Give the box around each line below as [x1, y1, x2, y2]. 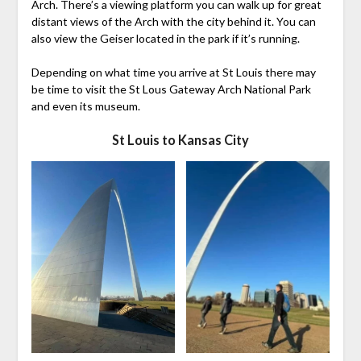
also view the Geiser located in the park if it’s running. [31, 31, 300, 46]
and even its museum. [31, 99, 140, 114]
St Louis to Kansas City [112, 132, 249, 148]
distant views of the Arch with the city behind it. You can [31, 15, 316, 29]
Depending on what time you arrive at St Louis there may [31, 65, 316, 80]
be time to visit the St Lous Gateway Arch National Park [31, 82, 311, 97]
